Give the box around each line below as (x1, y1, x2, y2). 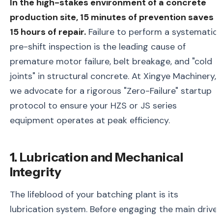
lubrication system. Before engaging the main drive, (10, 203, 219, 216)
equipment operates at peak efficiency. (10, 114, 170, 126)
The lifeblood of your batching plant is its (10, 189, 178, 201)
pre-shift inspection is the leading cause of (10, 40, 186, 53)
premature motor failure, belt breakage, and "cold (10, 55, 212, 67)
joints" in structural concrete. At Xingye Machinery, (10, 70, 216, 82)
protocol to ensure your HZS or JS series (10, 99, 177, 111)
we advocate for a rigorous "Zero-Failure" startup (10, 84, 212, 97)
